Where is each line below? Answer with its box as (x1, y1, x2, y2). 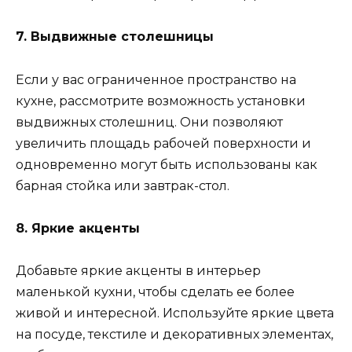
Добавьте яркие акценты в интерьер (16, 262, 261, 278)
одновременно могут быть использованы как (16, 156, 317, 172)
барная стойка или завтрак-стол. (16, 178, 229, 193)
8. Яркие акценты (16, 220, 140, 236)
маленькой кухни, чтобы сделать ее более (16, 284, 295, 299)
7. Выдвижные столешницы (16, 29, 214, 45)
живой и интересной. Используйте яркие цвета (16, 305, 334, 321)
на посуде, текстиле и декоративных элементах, (16, 326, 333, 342)
